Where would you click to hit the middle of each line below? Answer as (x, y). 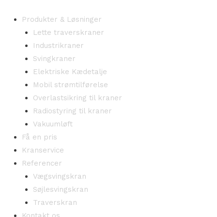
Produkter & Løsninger (62, 19)
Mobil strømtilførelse (70, 85)
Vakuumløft (53, 124)
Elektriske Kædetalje (70, 72)
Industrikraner (58, 46)
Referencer (42, 163)
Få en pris (39, 137)
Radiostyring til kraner (72, 111)
